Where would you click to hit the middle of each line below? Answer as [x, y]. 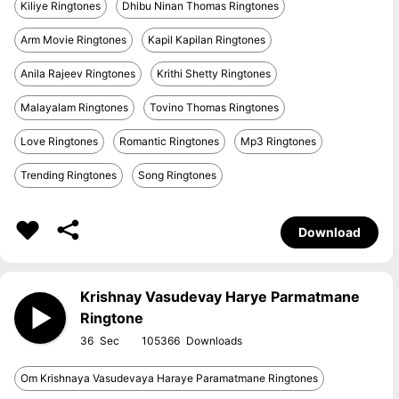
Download [330, 232]
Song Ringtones [177, 175]
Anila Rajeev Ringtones [78, 73]
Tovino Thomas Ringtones [214, 107]
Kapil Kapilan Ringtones [207, 40]
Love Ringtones [59, 141]
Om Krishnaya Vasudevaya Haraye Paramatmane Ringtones [169, 378]
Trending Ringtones [69, 175]
